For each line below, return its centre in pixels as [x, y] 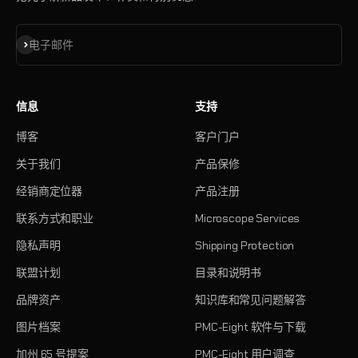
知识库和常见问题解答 [251, 300]
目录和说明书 [229, 272]
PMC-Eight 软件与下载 [251, 327]
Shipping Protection [245, 245]
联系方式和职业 [55, 218]
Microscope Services [248, 218]
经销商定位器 [50, 191]
